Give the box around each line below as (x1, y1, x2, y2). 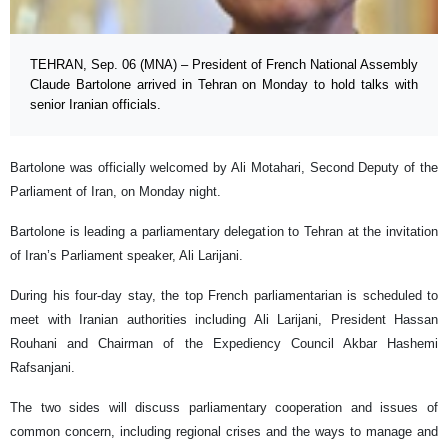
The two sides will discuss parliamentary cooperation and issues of (10, 399, 438, 415)
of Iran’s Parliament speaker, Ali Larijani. (10, 247, 243, 263)
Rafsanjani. (10, 359, 75, 375)
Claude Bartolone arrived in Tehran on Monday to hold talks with (30, 76, 418, 92)
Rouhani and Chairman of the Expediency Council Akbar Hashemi (10, 335, 438, 351)
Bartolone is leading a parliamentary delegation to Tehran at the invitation (10, 223, 438, 239)
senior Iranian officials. (30, 96, 161, 112)
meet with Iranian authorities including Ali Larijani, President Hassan (10, 311, 438, 327)
